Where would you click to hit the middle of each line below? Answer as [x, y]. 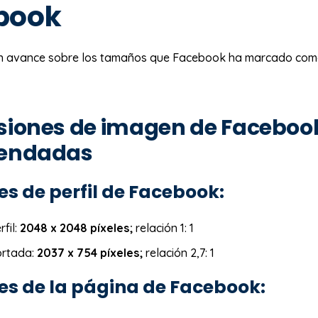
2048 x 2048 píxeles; [77, 227]
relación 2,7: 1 [180, 252]
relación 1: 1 [164, 227]
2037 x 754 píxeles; [90, 252]
